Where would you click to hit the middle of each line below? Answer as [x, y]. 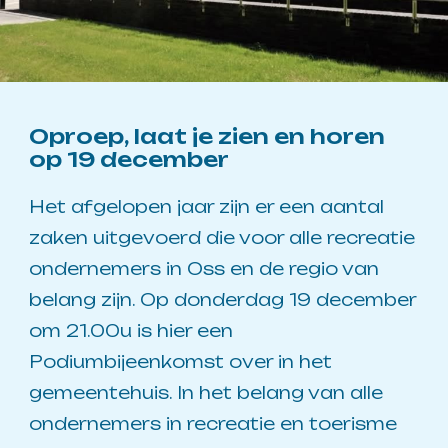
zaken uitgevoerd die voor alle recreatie [222, 237]
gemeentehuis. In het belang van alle [206, 392]
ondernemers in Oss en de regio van [204, 268]
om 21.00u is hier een [131, 330]
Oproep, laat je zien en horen [207, 135]
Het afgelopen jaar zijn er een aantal [207, 206]
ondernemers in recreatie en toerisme [213, 423]
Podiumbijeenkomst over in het [181, 361]
